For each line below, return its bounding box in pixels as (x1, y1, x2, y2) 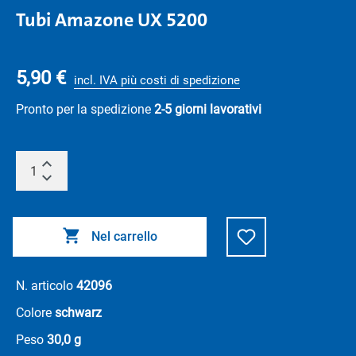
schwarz (55, 305, 102, 320)
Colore (16, 305, 55, 320)
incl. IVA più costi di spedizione (74, 73, 240, 87)
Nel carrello (91, 229, 157, 244)
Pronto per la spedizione (16, 102, 154, 117)
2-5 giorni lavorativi (154, 102, 261, 117)
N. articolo (16, 278, 76, 293)
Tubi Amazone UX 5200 (16, 7, 207, 33)
